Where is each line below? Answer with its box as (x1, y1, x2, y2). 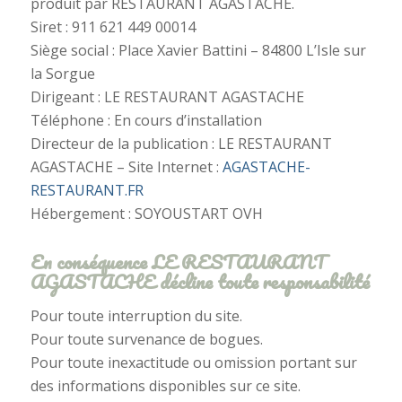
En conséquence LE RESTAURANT (30, 246, 327, 278)
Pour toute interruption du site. (30, 305, 242, 326)
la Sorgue (30, 64, 95, 84)
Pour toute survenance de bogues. (30, 328, 263, 349)
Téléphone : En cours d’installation (30, 110, 262, 131)
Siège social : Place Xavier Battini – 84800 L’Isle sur (30, 40, 366, 61)
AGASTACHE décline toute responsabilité (30, 266, 370, 298)
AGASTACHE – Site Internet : (30, 157, 223, 178)
